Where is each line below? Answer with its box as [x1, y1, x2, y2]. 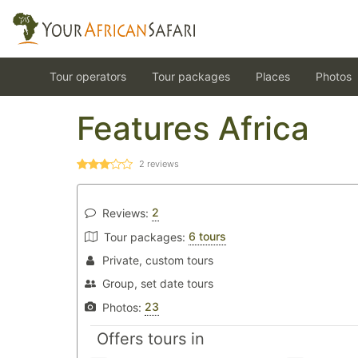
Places [256, 70, 290, 83]
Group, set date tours [102, 276, 213, 290]
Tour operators [50, 70, 126, 83]
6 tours [189, 229, 226, 243]
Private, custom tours [102, 253, 213, 267]
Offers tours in [97, 329, 205, 348]
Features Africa [77, 109, 309, 148]
